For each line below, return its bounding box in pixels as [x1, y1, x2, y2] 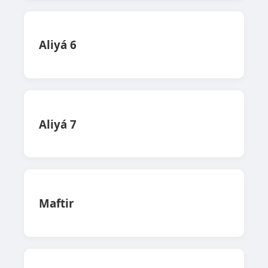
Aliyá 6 [39, 37, 77, 53]
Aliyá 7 [39, 116, 77, 132]
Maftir [39, 196, 74, 211]
